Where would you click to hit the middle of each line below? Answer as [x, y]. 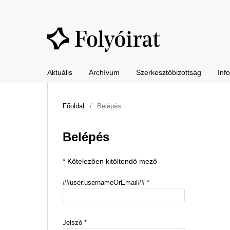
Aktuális [60, 72]
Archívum [104, 72]
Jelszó [73, 222]
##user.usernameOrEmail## [105, 182]
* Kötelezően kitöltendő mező [110, 161]
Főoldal [73, 106]
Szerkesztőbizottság [169, 72]
